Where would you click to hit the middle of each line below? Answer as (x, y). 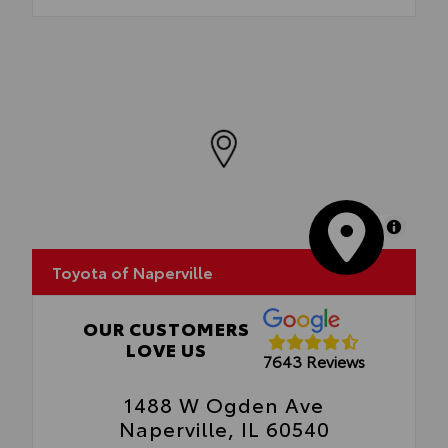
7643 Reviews (313, 361)
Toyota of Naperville (132, 271)
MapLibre (352, 226)
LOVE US (167, 348)
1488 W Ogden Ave (224, 403)
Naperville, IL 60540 (224, 427)
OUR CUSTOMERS (167, 327)
